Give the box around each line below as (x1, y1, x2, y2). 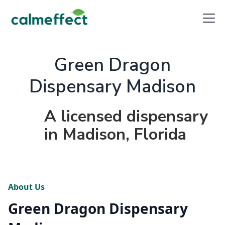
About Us (8, 181, 45, 192)
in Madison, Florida (44, 124, 186, 145)
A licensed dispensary (44, 105, 208, 127)
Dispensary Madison (29, 74, 196, 99)
